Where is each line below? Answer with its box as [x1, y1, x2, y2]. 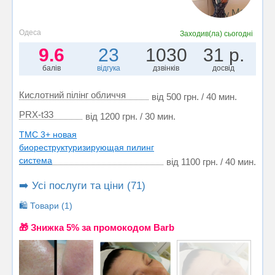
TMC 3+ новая [19, 129, 77, 139]
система [19, 155, 52, 165]
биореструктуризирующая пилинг [19, 142, 154, 152]
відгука [97, 63, 121, 72]
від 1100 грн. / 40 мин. [166, 156, 256, 167]
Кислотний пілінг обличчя [19, 89, 126, 100]
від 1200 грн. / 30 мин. [85, 110, 176, 122]
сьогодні [224, 29, 254, 38]
